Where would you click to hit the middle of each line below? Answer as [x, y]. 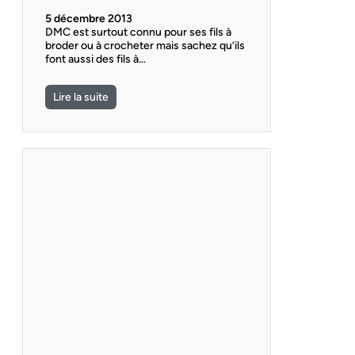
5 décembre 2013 [89, 18]
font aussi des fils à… [95, 59]
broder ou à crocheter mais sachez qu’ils [145, 45]
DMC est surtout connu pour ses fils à [138, 32]
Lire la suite [81, 97]
